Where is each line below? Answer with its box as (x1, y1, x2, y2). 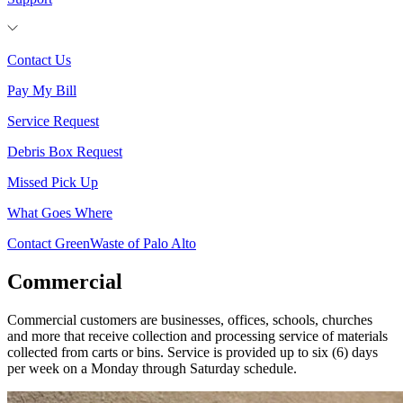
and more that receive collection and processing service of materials (7, 328, 388, 345)
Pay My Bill (7, 83, 76, 99)
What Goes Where (7, 205, 112, 221)
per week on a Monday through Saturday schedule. (7, 361, 297, 377)
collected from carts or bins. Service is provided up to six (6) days (7, 345, 378, 361)
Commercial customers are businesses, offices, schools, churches (7, 312, 372, 328)
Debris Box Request (7, 144, 122, 160)
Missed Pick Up (7, 175, 98, 191)
